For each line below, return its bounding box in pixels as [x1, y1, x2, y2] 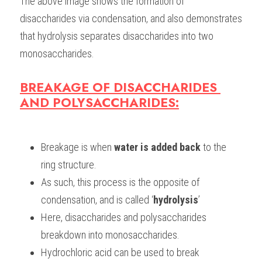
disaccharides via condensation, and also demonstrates [20, 12, 242, 25]
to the [201, 141, 226, 154]
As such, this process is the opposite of [41, 176, 199, 189]
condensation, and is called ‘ [41, 194, 153, 206]
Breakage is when [41, 141, 112, 154]
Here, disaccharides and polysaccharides [41, 211, 206, 224]
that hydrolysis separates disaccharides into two [20, 30, 213, 43]
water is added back [112, 141, 201, 154]
